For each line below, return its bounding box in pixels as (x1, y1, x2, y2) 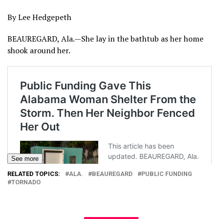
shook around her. (7, 45, 70, 56)
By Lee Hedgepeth (7, 12, 71, 22)
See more (11, 155, 39, 162)
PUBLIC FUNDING (141, 170, 192, 177)
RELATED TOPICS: (7, 170, 60, 177)
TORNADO (11, 178, 41, 186)
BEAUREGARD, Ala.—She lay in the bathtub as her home (7, 33, 203, 44)
